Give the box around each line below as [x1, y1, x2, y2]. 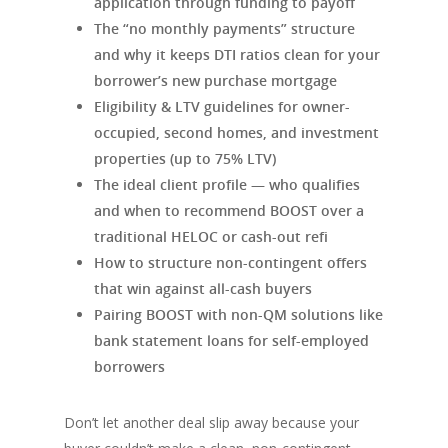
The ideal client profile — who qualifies [94, 175, 360, 195]
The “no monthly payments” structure [94, 19, 355, 39]
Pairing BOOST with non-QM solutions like [94, 305, 383, 325]
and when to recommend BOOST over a [94, 201, 364, 221]
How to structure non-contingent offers [94, 253, 367, 273]
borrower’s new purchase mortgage [94, 71, 337, 91]
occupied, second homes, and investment [94, 123, 379, 143]
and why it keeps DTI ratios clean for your [94, 45, 380, 65]
